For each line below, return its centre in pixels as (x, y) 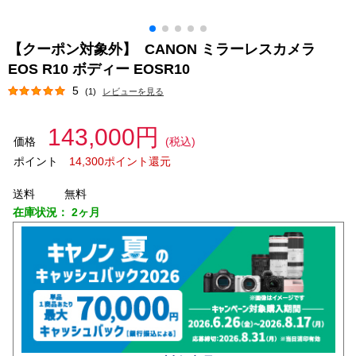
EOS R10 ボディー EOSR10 (101, 69)
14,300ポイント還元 (120, 161)
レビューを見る (133, 91)
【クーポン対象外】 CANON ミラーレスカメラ (162, 49)
